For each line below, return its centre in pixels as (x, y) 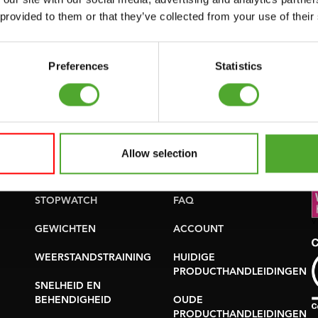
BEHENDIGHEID (73, 300)
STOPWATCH (66, 201)
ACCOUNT (198, 229)
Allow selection (159, 153)
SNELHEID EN (68, 286)
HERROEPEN (204, 172)
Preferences (79, 66)
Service (200, 104)
